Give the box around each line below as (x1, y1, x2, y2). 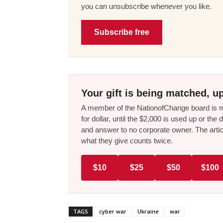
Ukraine (137, 207, 159, 215)
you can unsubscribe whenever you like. (81, 1, 212, 10)
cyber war (99, 207, 126, 215)
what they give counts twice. (81, 136, 173, 145)
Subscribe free (94, 27, 149, 36)
